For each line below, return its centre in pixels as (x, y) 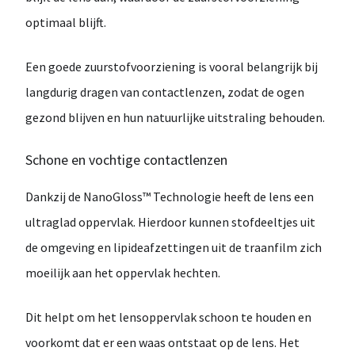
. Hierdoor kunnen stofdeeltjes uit (224, 222)
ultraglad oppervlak (79, 222)
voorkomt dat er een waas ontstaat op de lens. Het (162, 342)
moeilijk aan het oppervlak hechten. (123, 273)
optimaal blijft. (66, 22)
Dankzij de (54, 197)
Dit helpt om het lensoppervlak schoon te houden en (168, 317)
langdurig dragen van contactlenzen (124, 92)
